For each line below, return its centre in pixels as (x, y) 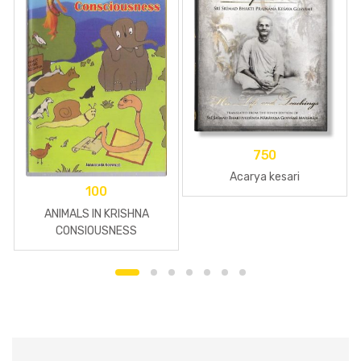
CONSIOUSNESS (96, 230)
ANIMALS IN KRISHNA (96, 214)
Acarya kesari (265, 177)
